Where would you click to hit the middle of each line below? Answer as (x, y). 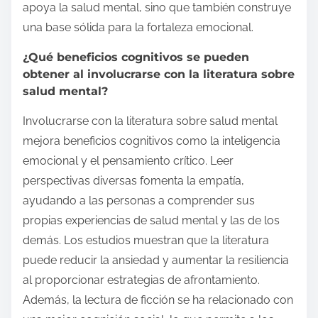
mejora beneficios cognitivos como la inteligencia (152, 141)
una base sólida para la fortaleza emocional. (138, 28)
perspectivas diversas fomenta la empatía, (133, 181)
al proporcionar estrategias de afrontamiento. (141, 280)
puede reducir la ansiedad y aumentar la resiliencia (156, 261)
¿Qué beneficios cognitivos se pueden (136, 57)
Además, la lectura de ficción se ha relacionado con (158, 300)
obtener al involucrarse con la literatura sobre (159, 75)
